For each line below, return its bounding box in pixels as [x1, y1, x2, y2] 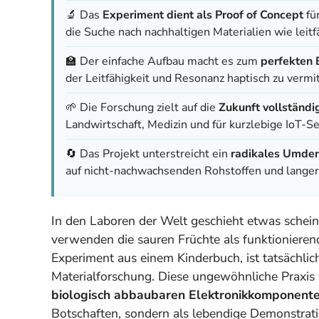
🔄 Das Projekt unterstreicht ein [66, 145, 231, 162]
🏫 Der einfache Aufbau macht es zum [66, 53, 261, 69]
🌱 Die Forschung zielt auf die [66, 99, 219, 115]
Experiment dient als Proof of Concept [103, 6, 303, 23]
